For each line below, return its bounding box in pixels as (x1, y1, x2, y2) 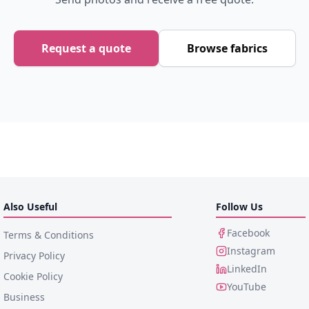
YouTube (226, 279, 266, 293)
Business (3, 290, 46, 303)
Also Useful (3, 199, 58, 213)
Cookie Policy (3, 269, 63, 283)
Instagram (226, 243, 275, 257)
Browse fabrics (186, 40, 268, 56)
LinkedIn (226, 261, 267, 275)
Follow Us (215, 199, 263, 213)
